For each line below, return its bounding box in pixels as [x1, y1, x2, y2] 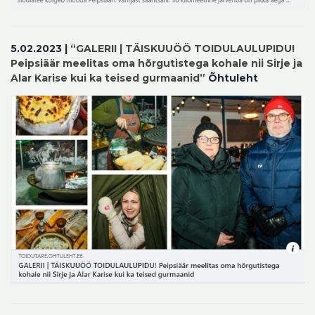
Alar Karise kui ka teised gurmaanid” [11, 71, 205, 84]
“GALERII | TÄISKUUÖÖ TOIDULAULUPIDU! [70, 41, 295, 55]
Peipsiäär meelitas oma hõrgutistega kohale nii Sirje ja [11, 56, 302, 70]
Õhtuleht [205, 71, 258, 84]
